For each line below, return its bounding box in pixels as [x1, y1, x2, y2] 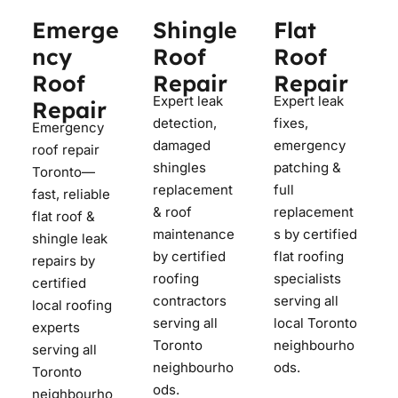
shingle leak [32, 229, 107, 247]
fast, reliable [32, 185, 110, 203]
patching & [274, 158, 341, 176]
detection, [153, 114, 217, 131]
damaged [153, 136, 211, 154]
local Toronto [274, 314, 357, 331]
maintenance [153, 225, 235, 243]
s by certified [274, 225, 357, 243]
